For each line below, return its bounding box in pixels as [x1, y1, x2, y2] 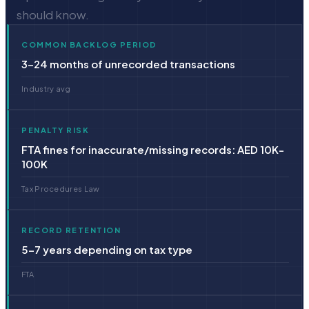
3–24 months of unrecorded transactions [21, 57, 235, 70]
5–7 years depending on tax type [21, 242, 192, 256]
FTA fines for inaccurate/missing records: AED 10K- [21, 142, 284, 156]
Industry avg [21, 83, 71, 93]
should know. [17, 6, 89, 22]
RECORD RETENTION [21, 225, 121, 235]
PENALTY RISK [21, 125, 89, 134]
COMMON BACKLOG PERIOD [21, 39, 157, 49]
